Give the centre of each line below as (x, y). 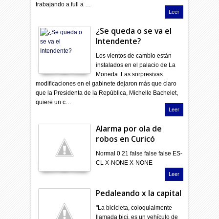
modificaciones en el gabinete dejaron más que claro (106, 83)
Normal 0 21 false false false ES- (139, 153)
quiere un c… (54, 102)
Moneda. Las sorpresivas (130, 74)
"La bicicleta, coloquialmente (134, 208)
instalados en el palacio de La (136, 65)
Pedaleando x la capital (139, 193)
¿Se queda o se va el (134, 31)
